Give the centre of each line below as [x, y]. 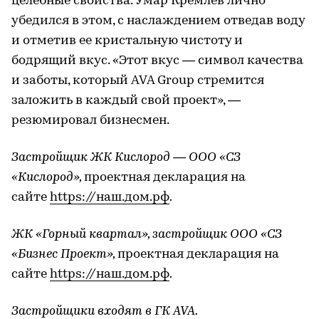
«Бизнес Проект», [64, 255]
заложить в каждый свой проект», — [126, 101]
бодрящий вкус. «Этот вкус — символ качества [157, 61]
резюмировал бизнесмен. [90, 121]
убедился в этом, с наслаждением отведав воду [158, 21]
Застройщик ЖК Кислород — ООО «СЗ [126, 158]
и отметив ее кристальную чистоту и [127, 41]
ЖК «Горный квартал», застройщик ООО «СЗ [147, 235]
